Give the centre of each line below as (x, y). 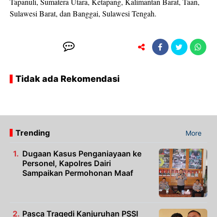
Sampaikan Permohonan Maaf (78, 173)
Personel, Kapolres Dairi (67, 163)
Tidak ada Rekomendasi (68, 79)
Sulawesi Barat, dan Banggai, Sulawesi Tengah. (83, 14)
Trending (33, 133)
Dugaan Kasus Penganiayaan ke (82, 154)
